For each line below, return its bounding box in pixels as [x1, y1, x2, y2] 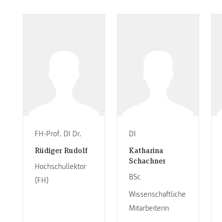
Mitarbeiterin [128, 203, 169, 214]
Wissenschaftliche [128, 189, 186, 200]
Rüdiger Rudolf [34, 144, 88, 155]
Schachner [128, 155, 166, 166]
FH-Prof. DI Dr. [34, 129, 81, 139]
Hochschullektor [34, 161, 86, 171]
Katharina [128, 144, 163, 155]
